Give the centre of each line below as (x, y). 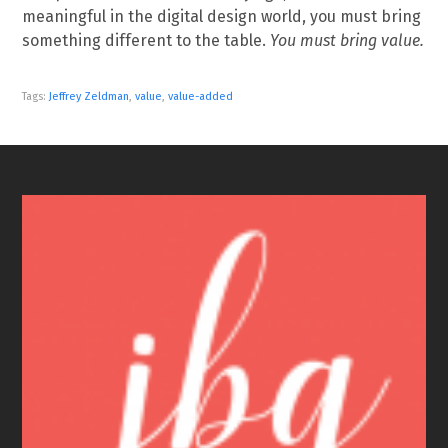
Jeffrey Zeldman (89, 96)
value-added (201, 96)
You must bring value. (347, 40)
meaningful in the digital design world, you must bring (222, 16)
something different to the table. (146, 40)
